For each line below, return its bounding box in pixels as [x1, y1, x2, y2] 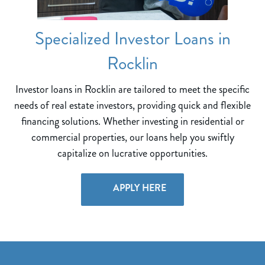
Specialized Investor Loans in [34, 26, 231, 51]
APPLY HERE [111, 181, 166, 195]
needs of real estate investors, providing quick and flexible [14, 98, 251, 114]
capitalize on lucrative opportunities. [57, 146, 208, 161]
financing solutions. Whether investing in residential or [21, 114, 244, 130]
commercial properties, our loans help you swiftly [31, 130, 234, 146]
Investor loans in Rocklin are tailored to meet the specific [15, 82, 250, 98]
